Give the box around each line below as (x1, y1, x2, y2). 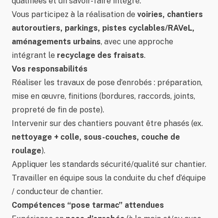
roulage (12, 146, 41, 155)
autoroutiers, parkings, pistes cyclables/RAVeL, (12, 23, 195, 33)
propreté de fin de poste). (12, 105, 104, 114)
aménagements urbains (12, 37, 101, 46)
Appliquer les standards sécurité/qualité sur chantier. (12, 160, 206, 169)
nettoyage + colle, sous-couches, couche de (12, 132, 180, 142)
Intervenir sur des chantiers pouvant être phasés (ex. (12, 119, 203, 128)
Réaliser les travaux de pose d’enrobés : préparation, (12, 78, 202, 87)
